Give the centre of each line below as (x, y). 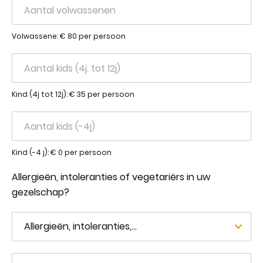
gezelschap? (41, 192)
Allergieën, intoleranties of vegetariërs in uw (111, 177)
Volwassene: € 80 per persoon (69, 36)
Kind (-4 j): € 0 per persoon (62, 152)
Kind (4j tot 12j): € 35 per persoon (73, 94)
